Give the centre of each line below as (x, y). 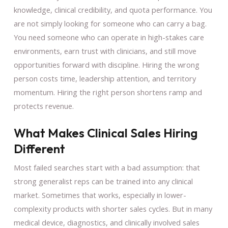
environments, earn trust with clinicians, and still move (105, 51)
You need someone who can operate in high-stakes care (109, 37)
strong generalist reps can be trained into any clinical (103, 181)
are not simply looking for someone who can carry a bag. (110, 23)
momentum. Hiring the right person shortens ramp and (108, 92)
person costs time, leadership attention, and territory (105, 78)
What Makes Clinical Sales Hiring (105, 133)
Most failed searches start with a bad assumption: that (107, 167)
